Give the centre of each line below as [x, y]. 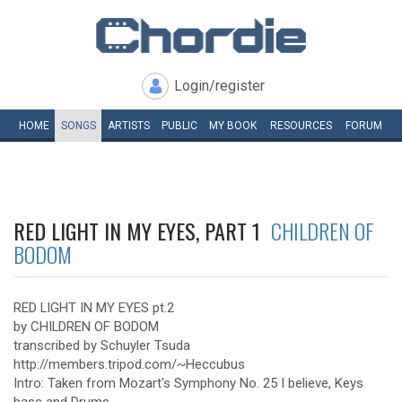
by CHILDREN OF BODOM [86, 327]
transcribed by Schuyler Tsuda [102, 345]
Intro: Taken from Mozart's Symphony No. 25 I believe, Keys [188, 383]
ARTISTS [128, 126]
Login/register [219, 86]
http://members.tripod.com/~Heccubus [129, 364]
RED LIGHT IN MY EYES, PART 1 [142, 231]
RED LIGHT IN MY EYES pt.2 [94, 308]
